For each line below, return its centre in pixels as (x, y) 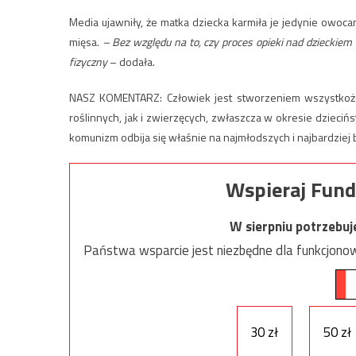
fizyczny (88, 61)
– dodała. (131, 61)
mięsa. (86, 41)
